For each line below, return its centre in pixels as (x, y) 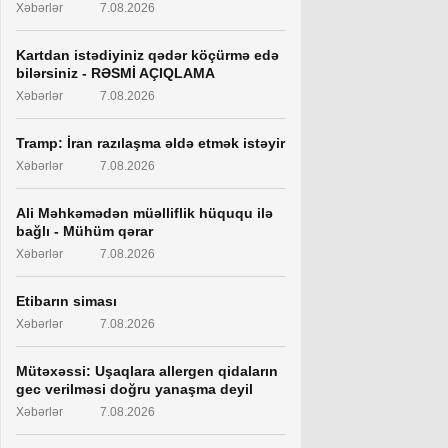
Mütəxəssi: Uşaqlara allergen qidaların (147, 371)
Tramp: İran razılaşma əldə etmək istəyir (150, 143)
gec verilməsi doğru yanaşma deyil (134, 389)
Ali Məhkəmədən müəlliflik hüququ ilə (144, 213)
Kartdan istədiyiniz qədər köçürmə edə (147, 55)
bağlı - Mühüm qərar (84, 231)
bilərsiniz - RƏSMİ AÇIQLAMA (115, 73)
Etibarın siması (66, 301)
